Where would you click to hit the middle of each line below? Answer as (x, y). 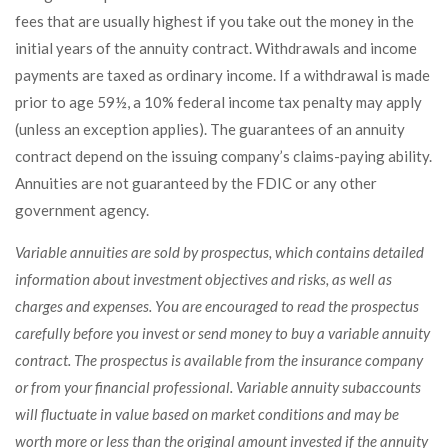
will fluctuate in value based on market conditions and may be (207, 414)
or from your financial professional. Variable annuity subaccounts (218, 387)
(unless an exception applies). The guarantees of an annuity (210, 129)
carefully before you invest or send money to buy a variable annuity (222, 333)
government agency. (82, 210)
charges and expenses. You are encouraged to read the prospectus (217, 306)
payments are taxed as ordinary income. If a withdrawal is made (222, 75)
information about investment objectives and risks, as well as (203, 279)
